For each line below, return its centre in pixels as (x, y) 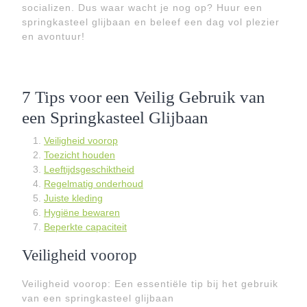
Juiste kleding (73, 198)
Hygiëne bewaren (82, 212)
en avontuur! (53, 36)
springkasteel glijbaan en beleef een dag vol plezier (151, 22)
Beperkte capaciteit (85, 227)
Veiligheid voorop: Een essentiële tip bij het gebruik (150, 284)
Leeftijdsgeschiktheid (89, 169)
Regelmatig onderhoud (94, 184)
